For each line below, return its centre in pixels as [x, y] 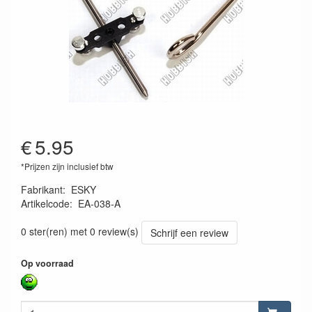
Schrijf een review [189, 233]
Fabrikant [42, 190]
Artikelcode [45, 204]
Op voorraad [47, 264]
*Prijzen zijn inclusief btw [67, 166]
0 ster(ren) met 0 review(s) [80, 231]
